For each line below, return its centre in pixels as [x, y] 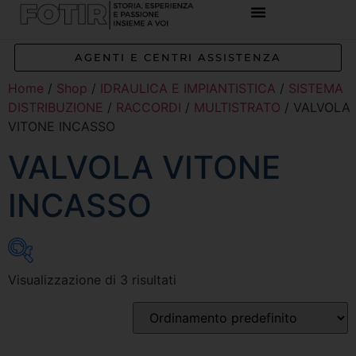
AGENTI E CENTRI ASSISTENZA [178, 57]
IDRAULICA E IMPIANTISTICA [188, 88]
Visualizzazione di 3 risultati [92, 279]
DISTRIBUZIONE [56, 107]
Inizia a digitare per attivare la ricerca [138, 322]
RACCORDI [149, 107]
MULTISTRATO [237, 107]
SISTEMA [316, 88]
